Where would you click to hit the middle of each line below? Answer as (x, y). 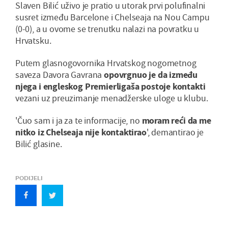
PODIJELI (29, 178)
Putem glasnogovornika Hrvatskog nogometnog (106, 63)
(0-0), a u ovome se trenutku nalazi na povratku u (107, 29)
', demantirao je (175, 132)
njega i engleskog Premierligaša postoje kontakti (110, 87)
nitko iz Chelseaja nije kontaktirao (81, 132)
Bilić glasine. (39, 144)
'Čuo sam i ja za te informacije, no (79, 121)
